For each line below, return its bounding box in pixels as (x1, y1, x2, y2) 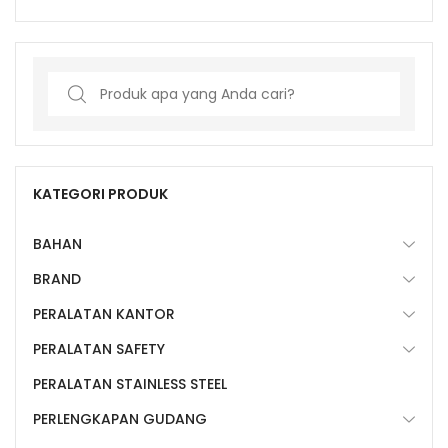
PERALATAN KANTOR (33, 304, 175, 325)
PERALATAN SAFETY (33, 339, 165, 360)
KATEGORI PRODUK (33, 184, 168, 205)
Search (47, 74, 96, 95)
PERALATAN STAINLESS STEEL (33, 374, 227, 395)
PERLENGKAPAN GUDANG (33, 409, 207, 430)
